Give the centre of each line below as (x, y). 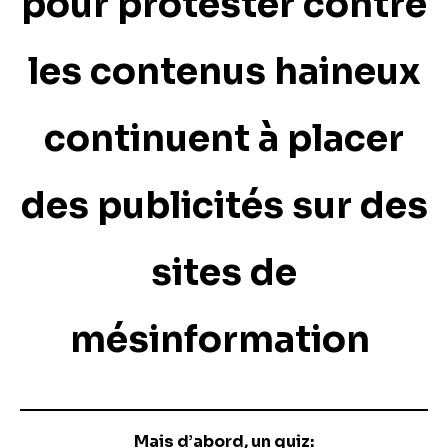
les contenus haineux (224, 71)
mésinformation (224, 339)
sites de (224, 272)
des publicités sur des (224, 205)
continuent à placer (224, 138)
